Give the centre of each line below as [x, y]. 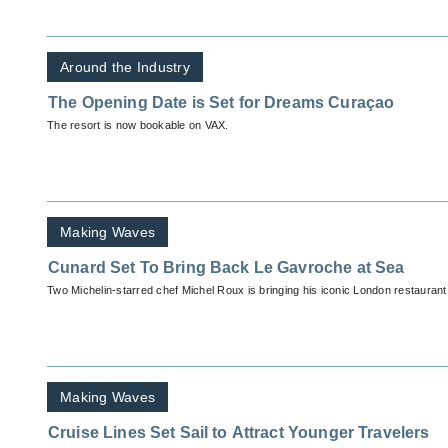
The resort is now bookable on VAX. [138, 125]
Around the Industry [125, 67]
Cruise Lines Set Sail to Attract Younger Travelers [239, 433]
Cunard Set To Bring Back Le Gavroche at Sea [226, 268]
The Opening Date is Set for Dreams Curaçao [221, 103]
